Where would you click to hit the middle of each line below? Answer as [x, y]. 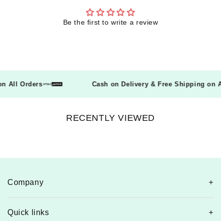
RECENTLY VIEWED [110, 118]
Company [26, 183]
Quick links [28, 213]
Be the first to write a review [110, 22]
